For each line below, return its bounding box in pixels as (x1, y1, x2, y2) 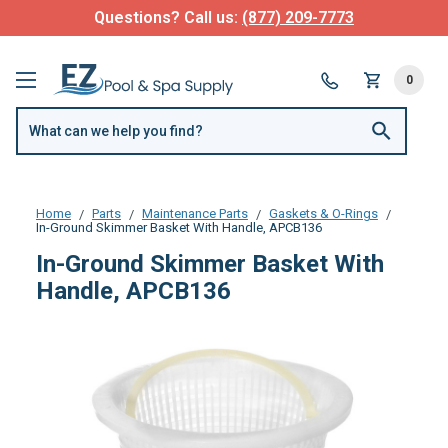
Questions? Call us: (94, 8, 242, 27)
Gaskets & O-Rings (268, 205, 378, 221)
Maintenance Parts (141, 205, 248, 221)
